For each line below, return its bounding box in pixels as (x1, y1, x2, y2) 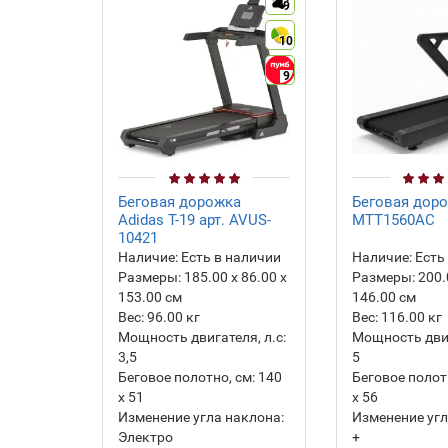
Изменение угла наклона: (118, 409, 284, 425)
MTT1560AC (352, 211, 435, 229)
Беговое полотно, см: (118, 369, 255, 385)
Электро (118, 429, 173, 445)
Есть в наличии (178, 249, 281, 265)
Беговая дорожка (118, 193, 241, 211)
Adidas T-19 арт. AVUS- (118, 211, 271, 229)
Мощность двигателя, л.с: (118, 329, 286, 345)
